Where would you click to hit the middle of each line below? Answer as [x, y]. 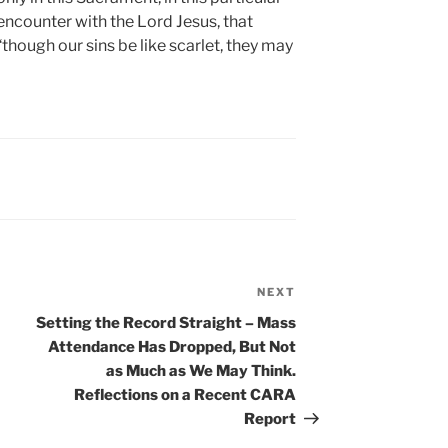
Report [270, 419]
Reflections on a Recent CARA [185, 395]
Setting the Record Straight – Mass [166, 323]
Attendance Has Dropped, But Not [172, 347]
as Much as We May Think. [201, 371]
